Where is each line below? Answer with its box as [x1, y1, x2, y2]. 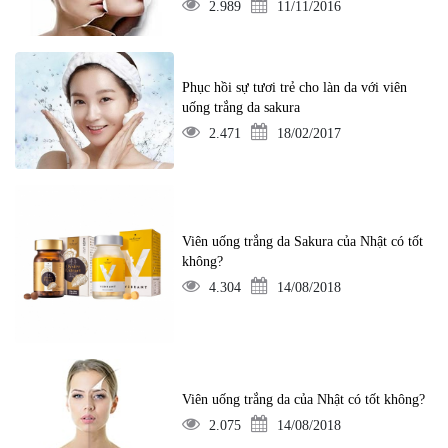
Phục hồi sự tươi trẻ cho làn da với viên [182, 80, 408, 96]
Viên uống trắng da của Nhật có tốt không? [182, 392, 426, 408]
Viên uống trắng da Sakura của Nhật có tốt [182, 233, 424, 249]
